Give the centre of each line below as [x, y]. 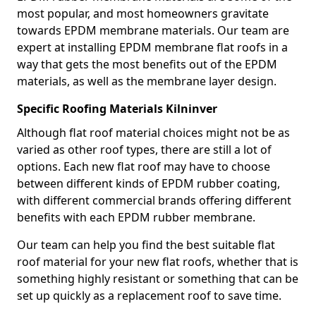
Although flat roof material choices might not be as [153, 133]
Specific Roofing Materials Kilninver [117, 109]
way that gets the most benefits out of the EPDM [147, 64]
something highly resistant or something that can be [158, 279]
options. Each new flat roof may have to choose [144, 166]
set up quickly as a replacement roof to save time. [149, 296]
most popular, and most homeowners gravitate [143, 13]
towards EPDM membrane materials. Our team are [153, 30]
